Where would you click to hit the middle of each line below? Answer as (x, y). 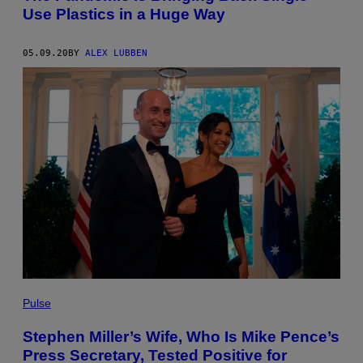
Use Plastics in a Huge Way (124, 14)
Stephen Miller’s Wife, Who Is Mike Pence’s (181, 337)
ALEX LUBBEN (116, 53)
